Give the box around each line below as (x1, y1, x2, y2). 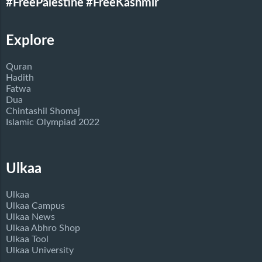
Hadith (6, 73, 34, 83)
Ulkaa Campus (6, 201, 65, 211)
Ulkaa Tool (6, 235, 49, 244)
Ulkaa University (6, 246, 74, 256)
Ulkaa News (6, 212, 55, 222)
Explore (6, 34, 54, 49)
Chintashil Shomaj (6, 106, 80, 116)
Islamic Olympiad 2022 (6, 118, 99, 127)
